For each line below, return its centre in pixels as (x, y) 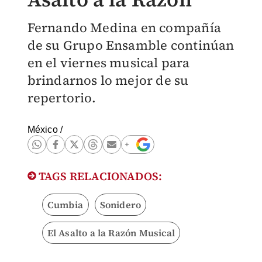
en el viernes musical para (108, 63)
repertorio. (62, 98)
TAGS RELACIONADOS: (99, 176)
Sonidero (120, 205)
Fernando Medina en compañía (124, 27)
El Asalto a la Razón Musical (111, 233)
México (42, 130)
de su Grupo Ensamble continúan (131, 45)
